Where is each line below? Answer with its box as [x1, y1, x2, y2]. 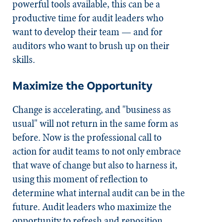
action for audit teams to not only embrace [12, 144, 181, 159]
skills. [12, 52, 37, 67]
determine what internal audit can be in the [12, 185, 185, 200]
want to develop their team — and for [12, 24, 163, 39]
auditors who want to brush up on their [12, 38, 169, 53]
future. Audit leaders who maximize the [12, 199, 171, 214]
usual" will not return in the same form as [12, 116, 178, 131]
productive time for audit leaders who [12, 10, 164, 25]
